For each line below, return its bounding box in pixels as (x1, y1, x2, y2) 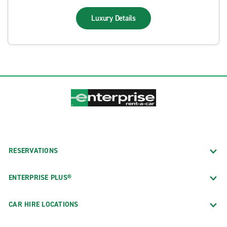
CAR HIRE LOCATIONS (9, 199, 79, 209)
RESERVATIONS (9, 145, 58, 156)
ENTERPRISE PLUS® (9, 172, 71, 182)
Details (115, 13, 136, 23)
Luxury (91, 13, 115, 23)
